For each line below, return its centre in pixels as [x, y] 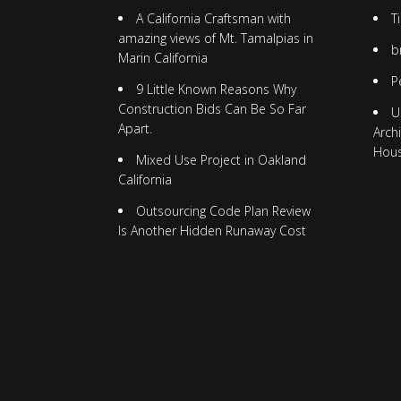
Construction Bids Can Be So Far [212, 109]
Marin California [162, 58]
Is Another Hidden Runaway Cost [212, 230]
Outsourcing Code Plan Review [223, 210]
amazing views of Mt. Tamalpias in [215, 38]
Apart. [135, 129]
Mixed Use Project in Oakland [221, 159]
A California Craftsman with [213, 19]
